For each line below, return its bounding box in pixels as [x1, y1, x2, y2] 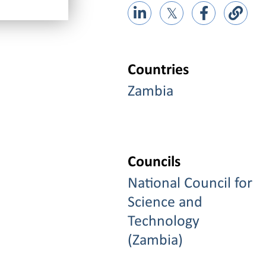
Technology [128, 213, 200, 230]
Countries [128, 62, 189, 78]
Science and [128, 194, 203, 211]
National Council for [128, 175, 253, 192]
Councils [128, 154, 181, 170]
